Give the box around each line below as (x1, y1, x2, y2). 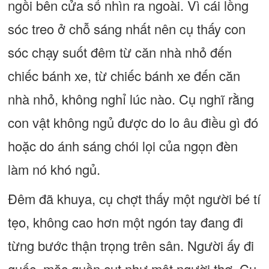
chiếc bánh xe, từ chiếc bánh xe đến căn (7, 66, 240, 85)
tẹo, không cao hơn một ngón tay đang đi (7, 213, 243, 231)
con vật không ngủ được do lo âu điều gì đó (7, 113, 258, 131)
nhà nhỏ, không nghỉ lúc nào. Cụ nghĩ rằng (7, 89, 254, 108)
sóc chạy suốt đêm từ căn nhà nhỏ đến (7, 43, 232, 61)
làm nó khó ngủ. (7, 160, 100, 178)
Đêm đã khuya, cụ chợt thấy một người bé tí (7, 189, 261, 208)
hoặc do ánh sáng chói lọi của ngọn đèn (7, 136, 238, 155)
